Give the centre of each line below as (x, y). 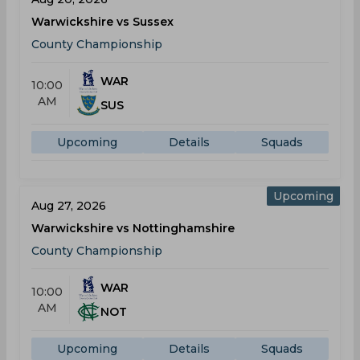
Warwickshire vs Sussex (102, 22)
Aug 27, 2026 (69, 206)
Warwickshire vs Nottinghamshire (133, 228)
